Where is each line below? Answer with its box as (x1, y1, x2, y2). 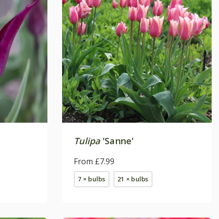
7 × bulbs (78, 174, 106, 183)
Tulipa (74, 134, 100, 147)
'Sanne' (100, 134, 134, 147)
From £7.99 (74, 155, 114, 167)
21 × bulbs (117, 174, 149, 183)
